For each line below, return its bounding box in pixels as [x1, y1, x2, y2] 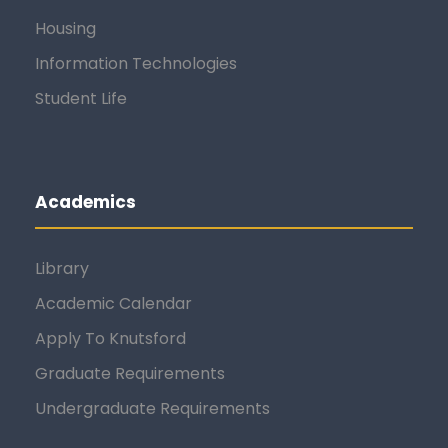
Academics [35, 189, 136, 214]
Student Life [35, 86, 127, 110]
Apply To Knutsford [35, 326, 186, 350]
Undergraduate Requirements [35, 396, 270, 420]
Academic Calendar [35, 291, 192, 315]
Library [35, 256, 89, 280]
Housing [35, 16, 96, 40]
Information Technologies [35, 51, 237, 75]
